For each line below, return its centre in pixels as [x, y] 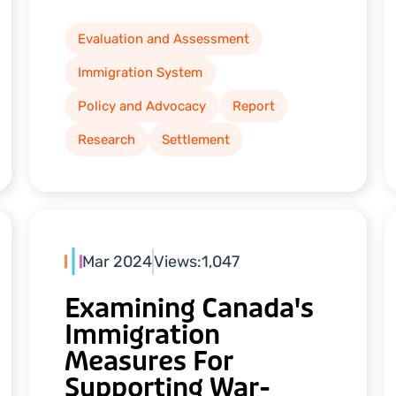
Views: [178, 261]
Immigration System [141, 72]
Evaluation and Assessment [164, 39]
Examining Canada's [190, 309]
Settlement [196, 140]
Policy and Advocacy [142, 106]
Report [254, 106]
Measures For [149, 362]
